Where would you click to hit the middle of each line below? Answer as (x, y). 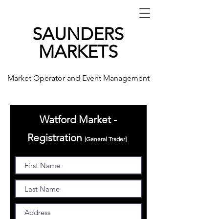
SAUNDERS (78, 34)
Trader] (118, 139)
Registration (56, 138)
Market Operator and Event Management (78, 78)
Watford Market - (78, 120)
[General (97, 139)
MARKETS (78, 52)
